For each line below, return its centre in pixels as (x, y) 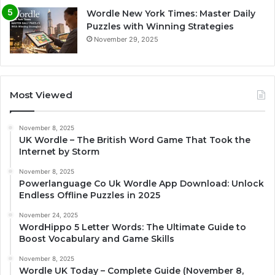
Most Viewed (41, 95)
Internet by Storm (59, 151)
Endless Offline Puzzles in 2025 (90, 195)
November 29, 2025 (126, 39)
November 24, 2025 (48, 215)
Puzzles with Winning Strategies (160, 26)
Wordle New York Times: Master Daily (171, 13)
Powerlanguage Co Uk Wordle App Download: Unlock (141, 183)
